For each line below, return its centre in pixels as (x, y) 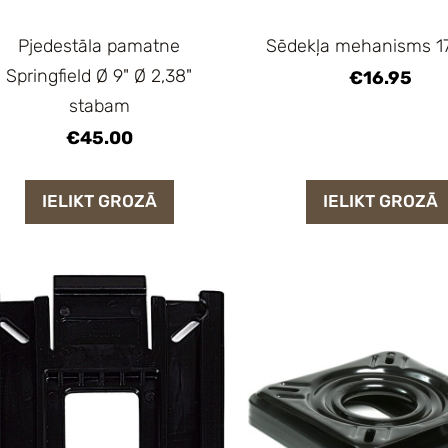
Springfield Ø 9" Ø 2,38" (99, 75)
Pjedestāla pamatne (99, 45)
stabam (99, 105)
